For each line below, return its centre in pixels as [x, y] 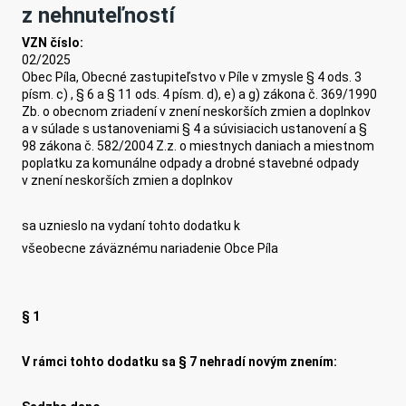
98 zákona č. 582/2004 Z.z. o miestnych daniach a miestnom [198, 146]
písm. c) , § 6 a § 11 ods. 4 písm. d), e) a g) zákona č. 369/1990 [200, 95]
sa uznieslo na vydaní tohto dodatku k [131, 226]
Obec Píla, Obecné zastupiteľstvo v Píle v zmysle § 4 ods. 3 [192, 77]
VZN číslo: [54, 43]
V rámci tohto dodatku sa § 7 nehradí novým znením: [180, 362]
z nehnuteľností [99, 16]
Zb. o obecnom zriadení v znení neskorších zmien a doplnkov [197, 112]
